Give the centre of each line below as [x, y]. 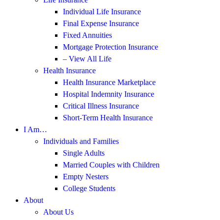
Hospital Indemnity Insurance [109, 94]
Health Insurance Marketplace [109, 82]
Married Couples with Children [111, 165]
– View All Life [87, 58]
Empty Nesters [86, 176]
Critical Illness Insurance [101, 106]
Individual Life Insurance [102, 11]
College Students [89, 188]
